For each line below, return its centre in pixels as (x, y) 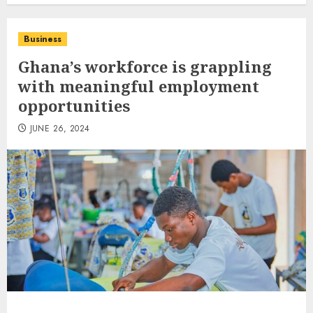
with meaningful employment (139, 86)
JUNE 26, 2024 (60, 129)
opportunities (74, 105)
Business (43, 39)
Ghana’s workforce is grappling (145, 66)
